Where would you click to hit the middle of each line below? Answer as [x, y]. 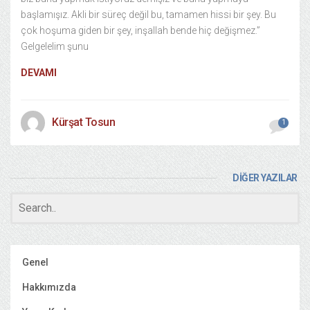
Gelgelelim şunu [55, 46]
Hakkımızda [49, 287]
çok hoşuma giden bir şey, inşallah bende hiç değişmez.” [140, 30]
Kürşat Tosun [83, 122]
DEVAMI [39, 73]
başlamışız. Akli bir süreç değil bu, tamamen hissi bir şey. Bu [148, 15]
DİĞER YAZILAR [265, 178]
